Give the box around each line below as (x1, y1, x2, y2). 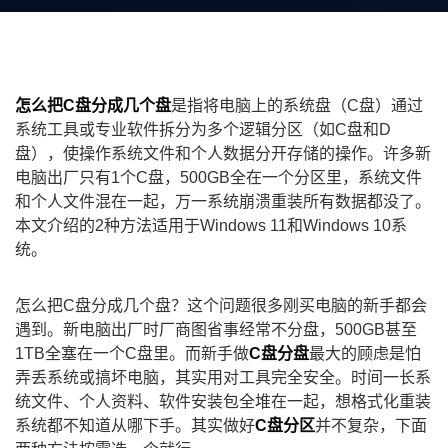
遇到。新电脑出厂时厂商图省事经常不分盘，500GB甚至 (15, 321, 417, 338)
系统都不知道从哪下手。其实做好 (15, 417, 255, 434)
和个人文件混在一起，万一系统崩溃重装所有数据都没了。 (15, 193, 431, 210)
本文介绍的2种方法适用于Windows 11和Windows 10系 (15, 217, 407, 234)
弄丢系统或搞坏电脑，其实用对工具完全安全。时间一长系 (15, 369, 431, 386)
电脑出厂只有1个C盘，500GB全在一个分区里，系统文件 (15, 169, 422, 186)
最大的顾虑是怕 (309, 345, 421, 362)
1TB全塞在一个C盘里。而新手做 (15, 345, 249, 362)
